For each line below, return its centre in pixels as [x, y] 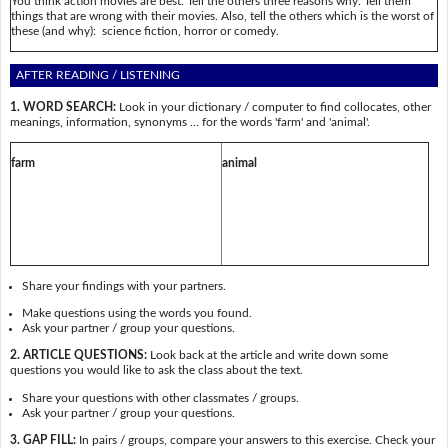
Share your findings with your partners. [124, 285]
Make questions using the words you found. [137, 313]
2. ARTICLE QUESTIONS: [78, 355]
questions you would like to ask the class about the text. [156, 370]
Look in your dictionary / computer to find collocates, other [273, 106]
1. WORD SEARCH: [62, 106]
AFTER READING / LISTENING [98, 75]
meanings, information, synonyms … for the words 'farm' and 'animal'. [189, 121]
